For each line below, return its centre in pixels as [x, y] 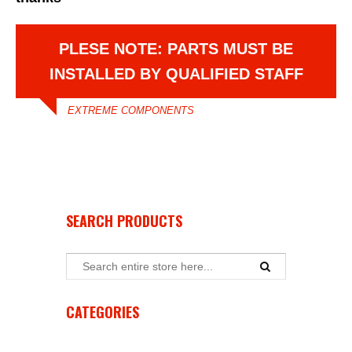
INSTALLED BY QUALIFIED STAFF [176, 74]
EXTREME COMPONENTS [131, 110]
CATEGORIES [103, 312]
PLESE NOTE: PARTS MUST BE [176, 49]
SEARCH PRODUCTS [124, 221]
